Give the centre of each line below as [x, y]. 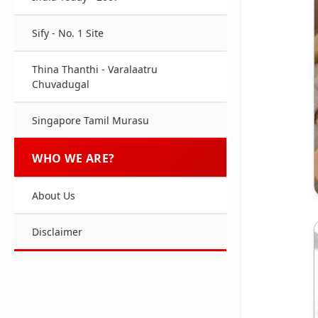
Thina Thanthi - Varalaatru [95, 69]
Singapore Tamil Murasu [91, 120]
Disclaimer [57, 232]
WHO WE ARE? [73, 158]
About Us [54, 196]
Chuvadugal [61, 84]
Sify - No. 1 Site [68, 33]
